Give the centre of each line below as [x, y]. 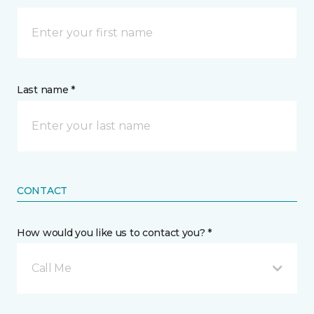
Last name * [46, 90]
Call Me [52, 268]
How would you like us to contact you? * [115, 233]
